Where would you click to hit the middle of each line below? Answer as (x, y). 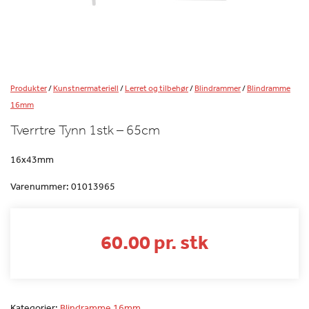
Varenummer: (41, 186)
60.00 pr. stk (154, 241)
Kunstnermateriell (86, 88)
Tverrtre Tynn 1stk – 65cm (85, 130)
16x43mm (32, 159)
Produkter (29, 88)
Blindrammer (218, 88)
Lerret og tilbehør (157, 88)
